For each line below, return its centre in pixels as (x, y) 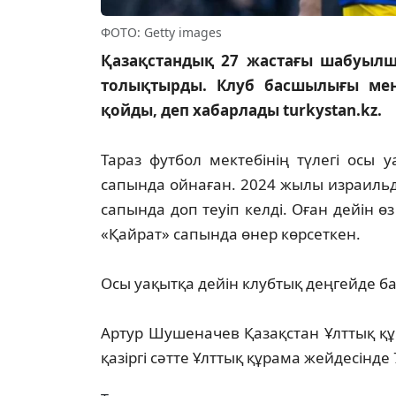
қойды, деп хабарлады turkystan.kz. (241, 110)
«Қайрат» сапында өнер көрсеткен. (231, 234)
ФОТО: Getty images (161, 33)
